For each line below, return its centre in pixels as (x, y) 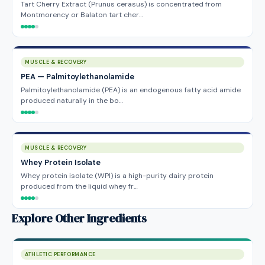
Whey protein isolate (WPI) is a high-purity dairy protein (117, 176)
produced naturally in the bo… (72, 101)
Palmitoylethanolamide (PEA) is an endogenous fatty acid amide (131, 90)
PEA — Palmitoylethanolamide (77, 77)
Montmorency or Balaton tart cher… (82, 15)
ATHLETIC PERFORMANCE (60, 254)
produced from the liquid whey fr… (79, 186)
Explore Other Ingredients (79, 218)
